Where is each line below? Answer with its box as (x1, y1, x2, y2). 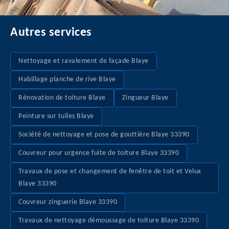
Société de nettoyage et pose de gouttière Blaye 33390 (18, 131, 190, 139)
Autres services (10, 27, 92, 39)
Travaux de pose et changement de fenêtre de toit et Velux (18, 168, 201, 175)
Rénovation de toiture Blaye (18, 94, 106, 102)
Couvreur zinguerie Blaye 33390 (18, 198, 117, 206)
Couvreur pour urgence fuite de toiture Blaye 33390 (18, 149, 179, 157)
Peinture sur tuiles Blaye (18, 112, 94, 120)
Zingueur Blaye (122, 94, 169, 102)
